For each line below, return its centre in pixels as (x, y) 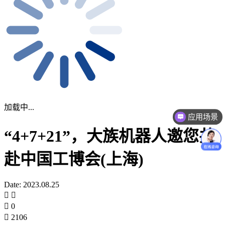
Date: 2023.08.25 (32, 184)
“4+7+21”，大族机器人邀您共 (109, 136)
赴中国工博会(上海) (74, 159)
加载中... (19, 107)
